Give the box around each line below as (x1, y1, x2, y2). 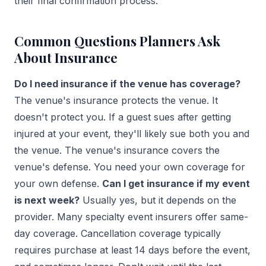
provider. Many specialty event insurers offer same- (14, 211, 248, 223)
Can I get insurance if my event (102, 178, 250, 190)
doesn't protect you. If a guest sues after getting (14, 111, 231, 123)
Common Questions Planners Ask (14, 32, 220, 50)
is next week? (14, 194, 80, 207)
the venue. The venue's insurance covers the (14, 144, 220, 157)
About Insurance (14, 49, 118, 67)
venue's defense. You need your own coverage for (14, 161, 245, 173)
